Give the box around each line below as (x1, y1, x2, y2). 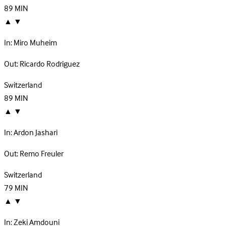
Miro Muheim (14, 36, 57, 50)
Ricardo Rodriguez (20, 58, 80, 71)
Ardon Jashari (14, 126, 58, 140)
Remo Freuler (20, 147, 64, 161)
